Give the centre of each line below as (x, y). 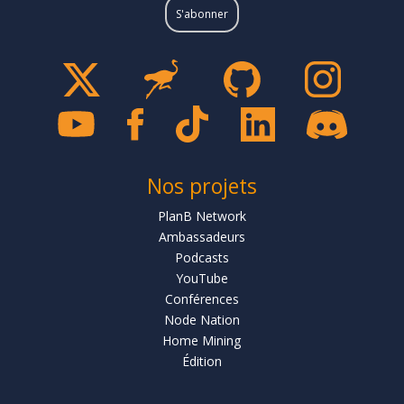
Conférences (202, 299)
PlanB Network (202, 216)
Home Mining (202, 341)
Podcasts (202, 258)
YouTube (202, 279)
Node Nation (202, 320)
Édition (202, 362)
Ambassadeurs (202, 237)
